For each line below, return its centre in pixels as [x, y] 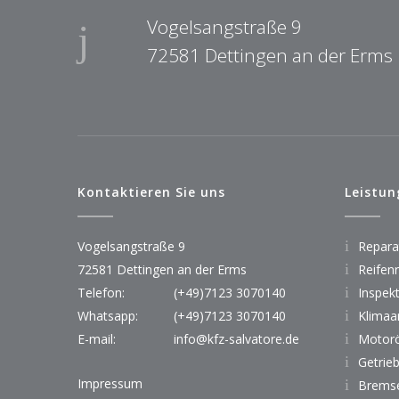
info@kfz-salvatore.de [236, 338]
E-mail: [97, 338]
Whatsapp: [108, 315]
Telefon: [101, 292]
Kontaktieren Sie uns [151, 191]
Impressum [110, 383]
